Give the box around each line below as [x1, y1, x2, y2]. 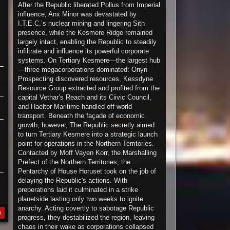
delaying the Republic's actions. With [18, 177, 128, 184]
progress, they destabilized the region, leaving [18, 214, 155, 221]
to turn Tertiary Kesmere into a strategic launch [18, 130, 158, 138]
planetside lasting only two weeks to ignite [18, 195, 144, 203]
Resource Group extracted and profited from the [18, 84, 160, 92]
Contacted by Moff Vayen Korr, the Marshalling [18, 149, 157, 157]
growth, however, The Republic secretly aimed [18, 121, 155, 129]
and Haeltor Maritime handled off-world [18, 103, 132, 110]
